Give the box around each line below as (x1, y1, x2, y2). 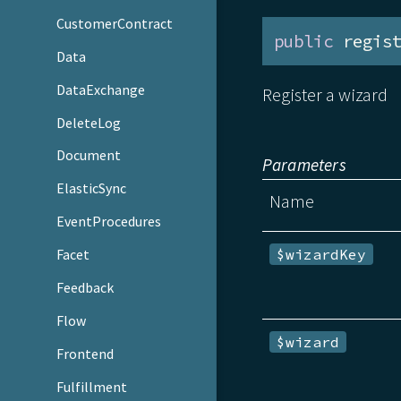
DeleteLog (56, 113, 122, 132)
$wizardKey (277, 244, 367, 263)
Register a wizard (261, 82, 388, 107)
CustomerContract (56, 13, 174, 32)
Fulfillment (56, 378, 128, 396)
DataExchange (56, 80, 146, 98)
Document (56, 146, 122, 165)
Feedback (56, 278, 115, 297)
